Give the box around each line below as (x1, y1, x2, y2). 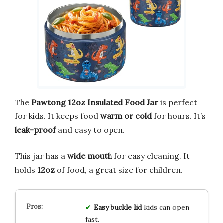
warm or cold (100, 111, 152, 121)
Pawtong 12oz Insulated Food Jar (31, 97, 158, 107)
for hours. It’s (152, 111, 206, 121)
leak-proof (15, 124, 56, 135)
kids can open (141, 202, 189, 212)
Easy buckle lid (93, 202, 142, 212)
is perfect (158, 97, 197, 107)
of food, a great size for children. (55, 164, 183, 175)
